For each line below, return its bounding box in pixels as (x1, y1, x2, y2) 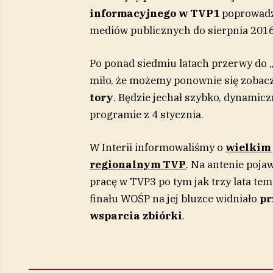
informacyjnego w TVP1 (89, 7, 219, 21)
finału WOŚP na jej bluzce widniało (89, 192, 260, 206)
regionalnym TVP (89, 158, 186, 172)
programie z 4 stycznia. (89, 108, 204, 122)
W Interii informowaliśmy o (89, 141, 225, 155)
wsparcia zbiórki (89, 209, 182, 223)
